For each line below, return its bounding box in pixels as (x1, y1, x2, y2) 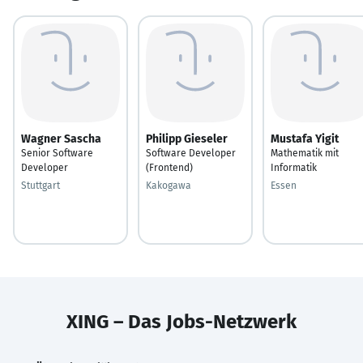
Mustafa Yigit (271, 131, 339, 146)
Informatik (271, 161, 317, 173)
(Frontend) (146, 161, 193, 173)
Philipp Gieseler (146, 131, 228, 146)
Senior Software (21, 147, 93, 159)
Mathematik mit (271, 147, 339, 159)
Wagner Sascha (21, 131, 101, 146)
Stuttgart (21, 179, 60, 191)
